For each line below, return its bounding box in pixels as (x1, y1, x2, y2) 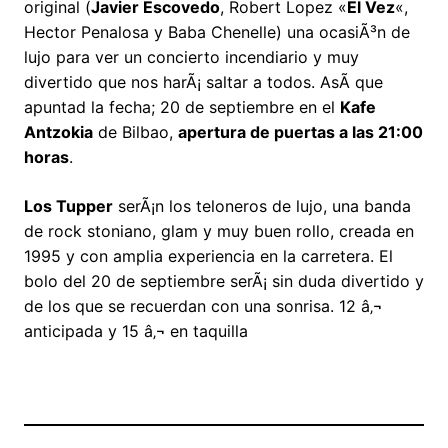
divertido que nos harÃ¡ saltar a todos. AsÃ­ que (24, 72, 383, 93)
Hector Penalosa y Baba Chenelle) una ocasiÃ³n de (24, 22, 410, 43)
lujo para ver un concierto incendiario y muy (24, 47, 359, 68)
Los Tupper (24, 196, 113, 217)
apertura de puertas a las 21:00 (178, 122, 423, 143)
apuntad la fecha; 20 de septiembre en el (24, 97, 340, 118)
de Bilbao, (93, 122, 178, 143)
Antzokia (24, 122, 93, 143)
